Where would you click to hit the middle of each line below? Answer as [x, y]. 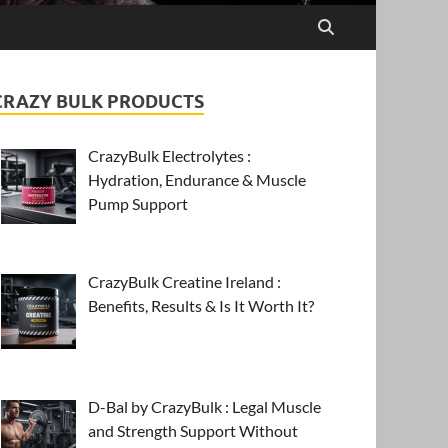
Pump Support [138, 203]
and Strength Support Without [193, 431]
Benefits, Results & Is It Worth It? [201, 305]
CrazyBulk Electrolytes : [170, 155]
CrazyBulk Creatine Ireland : [185, 281]
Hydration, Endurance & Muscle [197, 179]
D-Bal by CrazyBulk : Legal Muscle [205, 407]
